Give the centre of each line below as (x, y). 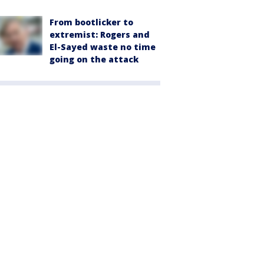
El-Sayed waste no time (103, 47)
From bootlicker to (91, 22)
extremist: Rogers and (100, 35)
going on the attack (94, 60)
